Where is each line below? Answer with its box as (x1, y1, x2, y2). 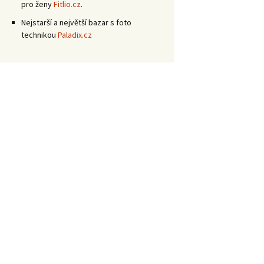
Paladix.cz (58, 29, 92, 40)
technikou (21, 29, 58, 40)
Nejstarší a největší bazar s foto (21, 17, 131, 28)
